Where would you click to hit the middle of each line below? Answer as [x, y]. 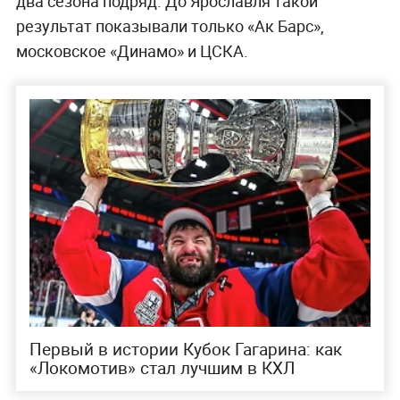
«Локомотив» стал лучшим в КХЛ [162, 367]
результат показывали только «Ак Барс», [170, 26]
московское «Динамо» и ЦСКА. [132, 51]
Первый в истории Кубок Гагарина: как [185, 349]
